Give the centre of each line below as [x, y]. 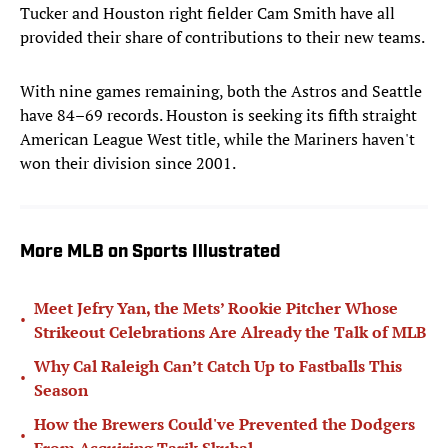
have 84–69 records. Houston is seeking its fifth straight [218, 115]
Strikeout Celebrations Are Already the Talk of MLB [230, 332]
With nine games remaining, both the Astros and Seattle [221, 91]
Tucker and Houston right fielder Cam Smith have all [207, 13]
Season [61, 390]
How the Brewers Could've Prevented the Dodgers [224, 424]
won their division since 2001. [128, 163]
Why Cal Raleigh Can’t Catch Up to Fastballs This [218, 366]
